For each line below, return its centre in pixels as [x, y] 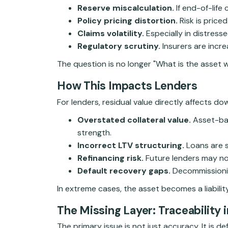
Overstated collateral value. [134, 120]
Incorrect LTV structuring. [131, 145]
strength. [94, 132]
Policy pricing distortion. [127, 21]
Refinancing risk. [110, 158]
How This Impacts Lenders [127, 86]
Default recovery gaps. [124, 170]
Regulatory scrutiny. [119, 46]
